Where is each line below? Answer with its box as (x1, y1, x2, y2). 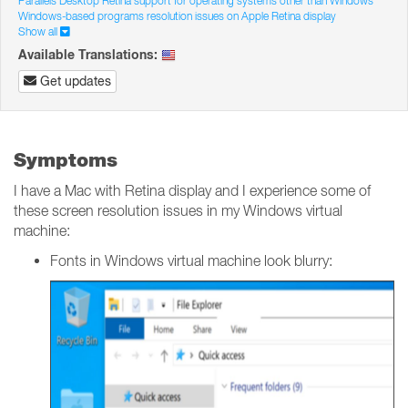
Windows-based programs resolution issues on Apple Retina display (18, 9, 336, 23)
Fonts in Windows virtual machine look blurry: (50, 252, 332, 269)
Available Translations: (18, 46, 158, 63)
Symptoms (14, 148, 117, 171)
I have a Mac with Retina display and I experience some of (14, 182, 371, 199)
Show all (18, 25, 60, 38)
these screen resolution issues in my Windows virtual (14, 202, 342, 219)
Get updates (40, 73, 111, 89)
